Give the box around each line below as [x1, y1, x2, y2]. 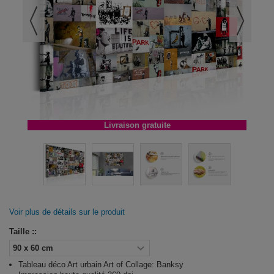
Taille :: [9, 227, 39, 236]
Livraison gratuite [103, 120, 171, 130]
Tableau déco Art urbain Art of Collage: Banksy [18, 260, 183, 269]
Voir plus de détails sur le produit [9, 207, 125, 217]
